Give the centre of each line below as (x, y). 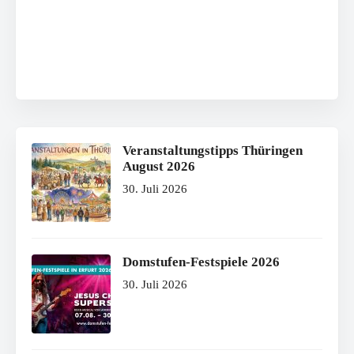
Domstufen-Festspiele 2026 (201, 262)
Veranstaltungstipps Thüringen (213, 150)
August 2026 (159, 166)
